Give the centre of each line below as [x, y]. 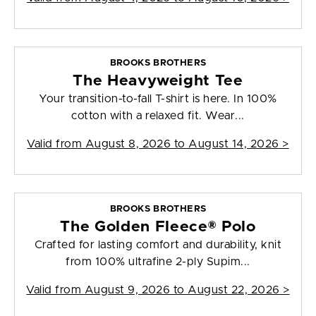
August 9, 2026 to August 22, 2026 [182, 290]
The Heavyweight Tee [158, 81]
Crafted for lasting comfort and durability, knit [158, 245]
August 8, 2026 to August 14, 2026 [182, 144]
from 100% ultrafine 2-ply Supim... [158, 262]
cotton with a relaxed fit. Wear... [158, 116]
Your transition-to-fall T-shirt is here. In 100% [158, 99]
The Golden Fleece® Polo [158, 227]
